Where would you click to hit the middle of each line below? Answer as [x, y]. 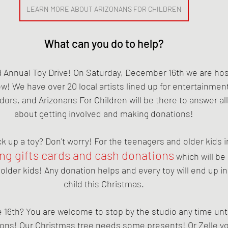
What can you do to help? [104, 43]
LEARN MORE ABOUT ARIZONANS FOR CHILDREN [104, 9]
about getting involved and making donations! [104, 113]
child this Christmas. [104, 183]
